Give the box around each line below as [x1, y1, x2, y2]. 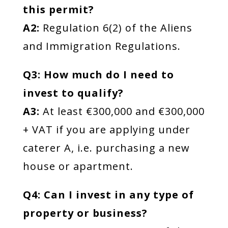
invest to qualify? [22, 86, 124, 100]
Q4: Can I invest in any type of [22, 188, 194, 202]
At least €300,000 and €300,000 [39, 104, 205, 118]
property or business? [22, 206, 148, 220]
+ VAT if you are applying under [22, 123, 190, 136]
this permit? [22, 3, 94, 16]
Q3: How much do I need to [22, 68, 174, 81]
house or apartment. [22, 159, 133, 173]
